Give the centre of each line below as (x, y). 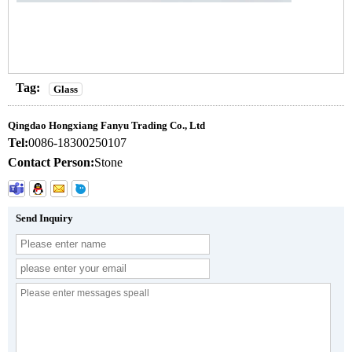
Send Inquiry (44, 218)
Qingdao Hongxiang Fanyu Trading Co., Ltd (106, 125)
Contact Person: (51, 162)
